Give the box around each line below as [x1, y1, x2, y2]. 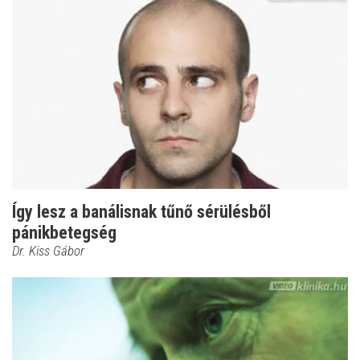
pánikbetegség [12, 222, 117, 243]
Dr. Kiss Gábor [12, 242, 84, 259]
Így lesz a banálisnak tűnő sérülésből [12, 201, 271, 222]
